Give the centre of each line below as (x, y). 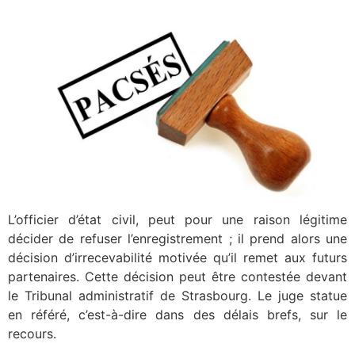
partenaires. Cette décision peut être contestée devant (177, 276)
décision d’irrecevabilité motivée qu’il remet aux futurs (177, 257)
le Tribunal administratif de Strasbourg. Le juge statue (177, 295)
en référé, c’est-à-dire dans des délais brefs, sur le (177, 314)
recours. (32, 333)
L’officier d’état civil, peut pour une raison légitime (177, 219)
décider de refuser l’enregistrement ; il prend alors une (177, 238)
